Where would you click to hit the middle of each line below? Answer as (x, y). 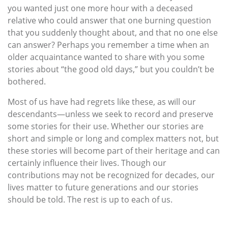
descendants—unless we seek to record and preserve (110, 114)
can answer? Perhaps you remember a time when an (108, 45)
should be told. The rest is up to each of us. (90, 200)
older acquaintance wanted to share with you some (106, 57)
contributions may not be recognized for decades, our (111, 175)
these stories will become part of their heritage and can (114, 151)
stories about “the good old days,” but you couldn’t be (111, 69)
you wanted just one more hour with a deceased (100, 8)
